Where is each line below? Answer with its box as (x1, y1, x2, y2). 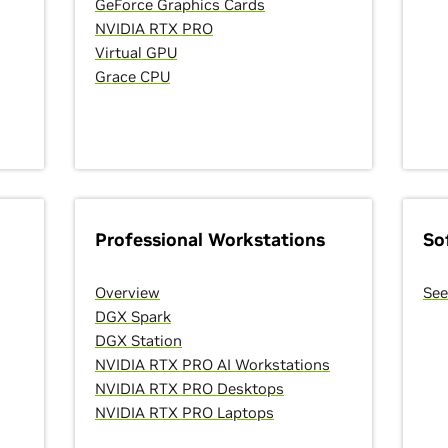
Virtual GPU (95, 43, 177, 62)
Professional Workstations (95, 228, 325, 251)
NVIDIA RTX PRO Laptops (95, 403, 274, 422)
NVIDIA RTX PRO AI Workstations (95, 355, 330, 374)
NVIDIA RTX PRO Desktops (95, 379, 284, 398)
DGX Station (95, 331, 182, 350)
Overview (95, 283, 160, 302)
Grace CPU (95, 67, 170, 86)
